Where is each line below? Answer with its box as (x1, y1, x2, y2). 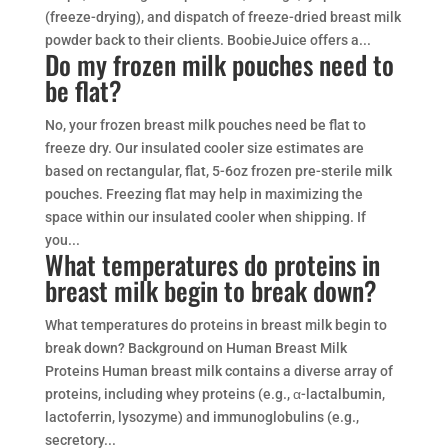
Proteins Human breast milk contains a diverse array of (44, 363, 393, 379)
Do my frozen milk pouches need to (44, 45, 394, 84)
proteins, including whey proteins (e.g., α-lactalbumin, (44, 386, 385, 402)
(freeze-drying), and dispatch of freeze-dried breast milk (44, 9, 401, 25)
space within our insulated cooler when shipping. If (44, 209, 366, 225)
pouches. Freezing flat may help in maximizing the (44, 186, 363, 202)
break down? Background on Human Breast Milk (44, 340, 347, 356)
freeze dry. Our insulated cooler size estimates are (44, 140, 364, 156)
